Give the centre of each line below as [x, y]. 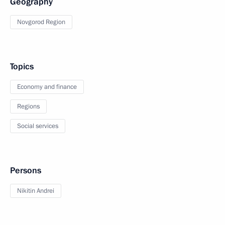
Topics [22, 67]
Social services [38, 126]
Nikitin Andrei [36, 191]
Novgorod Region [41, 22]
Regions [28, 106]
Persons [26, 171]
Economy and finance [47, 87]
